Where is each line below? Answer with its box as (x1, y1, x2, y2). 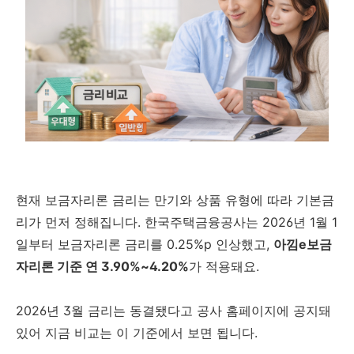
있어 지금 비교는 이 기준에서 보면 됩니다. (16, 324, 258, 341)
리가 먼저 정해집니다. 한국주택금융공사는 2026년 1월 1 (16, 213, 337, 230)
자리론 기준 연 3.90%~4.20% (16, 258, 189, 274)
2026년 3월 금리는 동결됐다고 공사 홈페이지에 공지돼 (16, 302, 331, 318)
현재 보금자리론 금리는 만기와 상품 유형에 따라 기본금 (16, 191, 334, 208)
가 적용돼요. (189, 258, 259, 274)
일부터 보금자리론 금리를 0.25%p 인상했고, (16, 235, 273, 252)
